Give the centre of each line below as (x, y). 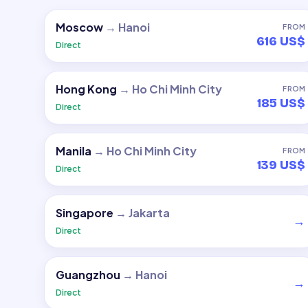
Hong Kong (86, 89)
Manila (74, 151)
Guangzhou (88, 275)
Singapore (85, 213)
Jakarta (149, 213)
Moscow (79, 27)
